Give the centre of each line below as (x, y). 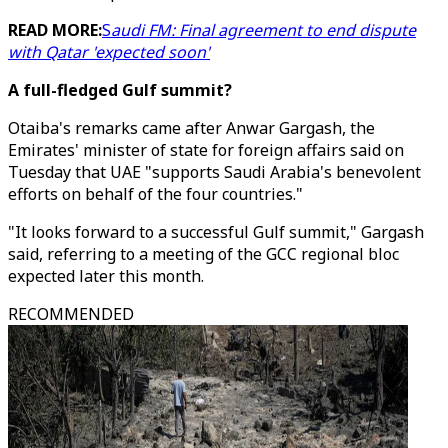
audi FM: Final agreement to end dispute (263, 30)
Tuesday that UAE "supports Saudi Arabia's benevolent (214, 172)
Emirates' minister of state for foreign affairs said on (206, 150)
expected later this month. (106, 276)
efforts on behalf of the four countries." (155, 194)
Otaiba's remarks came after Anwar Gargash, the (191, 128)
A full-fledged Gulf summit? (120, 90)
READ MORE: (55, 30)
